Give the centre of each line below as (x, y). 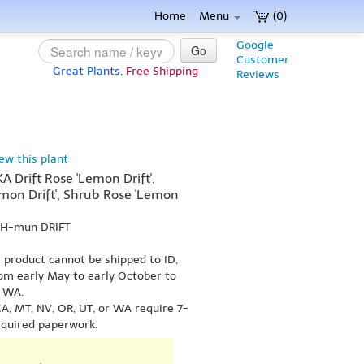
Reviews (258, 74)
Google (255, 45)
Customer (263, 60)
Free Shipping (162, 71)
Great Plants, (88, 71)
